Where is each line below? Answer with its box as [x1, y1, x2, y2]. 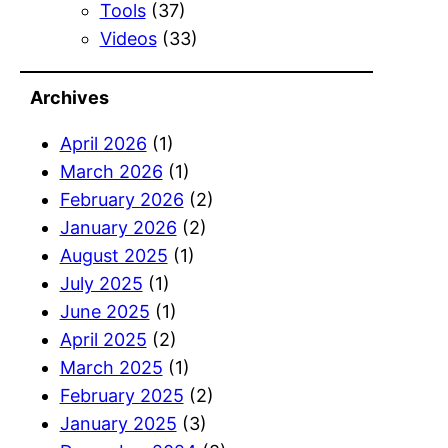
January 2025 [59, 412, 177, 434]
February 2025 [59, 384, 184, 406]
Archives [30, 86, 110, 108]
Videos [99, 27, 157, 49]
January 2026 [59, 216, 177, 238]
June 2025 [59, 300, 150, 322]
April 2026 [59, 132, 147, 154]
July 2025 [59, 272, 143, 294]
